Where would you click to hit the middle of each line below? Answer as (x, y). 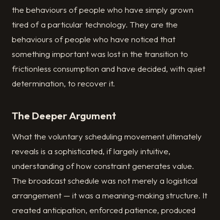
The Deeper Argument (64, 115)
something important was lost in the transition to (100, 54)
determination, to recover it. (63, 83)
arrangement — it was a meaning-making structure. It (110, 195)
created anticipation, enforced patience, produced (104, 210)
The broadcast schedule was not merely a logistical (105, 181)
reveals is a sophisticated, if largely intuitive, (91, 151)
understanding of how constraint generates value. (103, 166)
